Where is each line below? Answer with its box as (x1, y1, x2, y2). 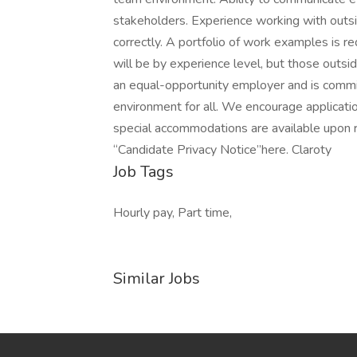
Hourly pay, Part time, (113, 204, 232, 222)
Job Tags (113, 161, 174, 182)
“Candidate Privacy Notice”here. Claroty (113, 141, 331, 159)
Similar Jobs (113, 268, 200, 289)
